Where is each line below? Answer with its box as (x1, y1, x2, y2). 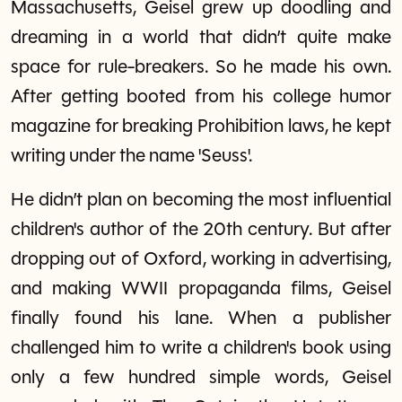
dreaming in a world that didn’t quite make (11, 28, 391, 48)
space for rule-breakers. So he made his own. (11, 57, 391, 77)
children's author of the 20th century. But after (11, 220, 391, 240)
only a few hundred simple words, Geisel (11, 368, 391, 388)
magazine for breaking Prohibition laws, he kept (11, 117, 391, 136)
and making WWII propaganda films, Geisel (11, 279, 391, 299)
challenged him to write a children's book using (11, 338, 391, 358)
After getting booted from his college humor (11, 87, 391, 107)
